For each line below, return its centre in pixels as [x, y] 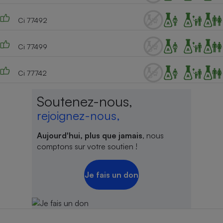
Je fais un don [111, 175]
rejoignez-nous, [78, 116]
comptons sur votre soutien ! [87, 147]
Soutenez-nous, [84, 102]
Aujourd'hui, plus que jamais [89, 136]
